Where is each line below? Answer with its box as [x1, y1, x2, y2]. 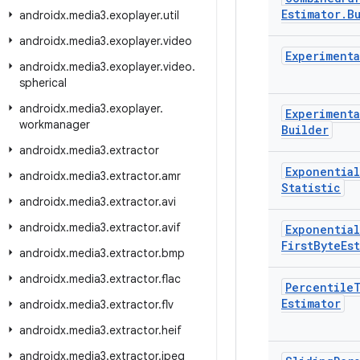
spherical [19, 76, 67, 90]
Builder [281, 122, 329, 137]
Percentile [285, 280, 354, 295]
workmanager [19, 117, 90, 132]
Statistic [281, 180, 341, 195]
